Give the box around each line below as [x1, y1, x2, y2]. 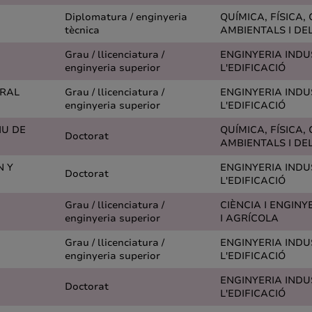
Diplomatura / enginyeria [65, 10, 187, 24]
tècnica [65, 24, 100, 37]
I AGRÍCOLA [220, 212, 279, 225]
